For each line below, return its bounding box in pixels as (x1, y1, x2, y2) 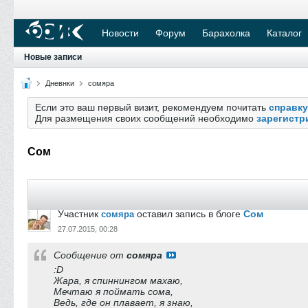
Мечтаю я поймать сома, (54, 286, 173, 297)
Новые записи (24, 52, 82, 62)
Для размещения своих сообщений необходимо (35, 113, 256, 124)
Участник (58, 208, 101, 219)
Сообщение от (54, 250, 126, 261)
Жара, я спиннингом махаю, (54, 275, 183, 286)
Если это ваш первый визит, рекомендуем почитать (35, 102, 269, 113)
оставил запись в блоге (134, 208, 243, 219)
